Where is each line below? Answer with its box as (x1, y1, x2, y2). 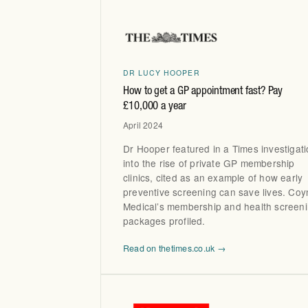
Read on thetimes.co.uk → (123, 241, 225, 254)
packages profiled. (123, 213, 206, 228)
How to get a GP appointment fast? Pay (123, 85, 283, 98)
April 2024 (123, 119, 163, 131)
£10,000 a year (123, 100, 186, 113)
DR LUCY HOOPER (123, 67, 200, 78)
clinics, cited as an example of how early (123, 170, 303, 184)
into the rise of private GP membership (123, 155, 295, 170)
